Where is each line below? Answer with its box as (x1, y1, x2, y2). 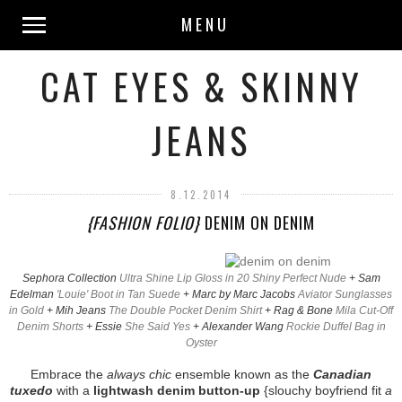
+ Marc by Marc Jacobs (180, 287, 298, 301)
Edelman (10, 287, 57, 301)
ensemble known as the (171, 366, 313, 381)
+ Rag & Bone (262, 303, 336, 317)
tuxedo (10, 382, 53, 398)
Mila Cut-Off (336, 303, 393, 317)
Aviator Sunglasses (298, 287, 392, 301)
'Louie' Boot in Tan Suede (57, 287, 180, 301)
